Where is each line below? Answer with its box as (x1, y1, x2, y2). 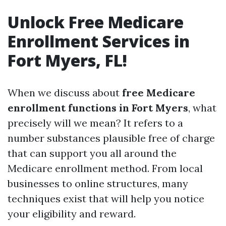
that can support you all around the (8, 147, 177, 159)
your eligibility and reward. (8, 207, 136, 220)
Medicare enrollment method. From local (8, 162, 203, 175)
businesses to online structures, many (8, 177, 188, 190)
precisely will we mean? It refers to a (8, 117, 183, 129)
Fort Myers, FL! (8, 49, 127, 71)
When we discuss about (8, 86, 122, 99)
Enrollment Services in (8, 30, 190, 52)
